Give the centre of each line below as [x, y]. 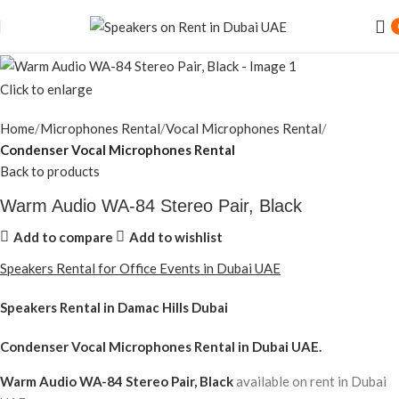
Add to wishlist [175, 236]
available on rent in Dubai [311, 382]
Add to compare [63, 236]
